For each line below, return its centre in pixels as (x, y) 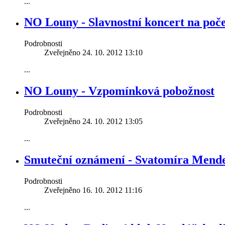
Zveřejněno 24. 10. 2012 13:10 (93, 53)
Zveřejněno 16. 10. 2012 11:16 (93, 190)
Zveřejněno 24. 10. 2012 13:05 (93, 122)
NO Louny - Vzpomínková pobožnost (119, 91)
